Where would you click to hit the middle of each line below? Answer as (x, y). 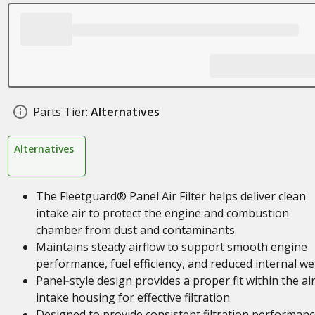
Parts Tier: (60, 112)
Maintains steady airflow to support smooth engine (171, 247)
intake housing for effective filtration (133, 297)
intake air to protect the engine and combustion (162, 213)
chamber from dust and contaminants (135, 230)
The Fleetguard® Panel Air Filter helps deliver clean (171, 196)
